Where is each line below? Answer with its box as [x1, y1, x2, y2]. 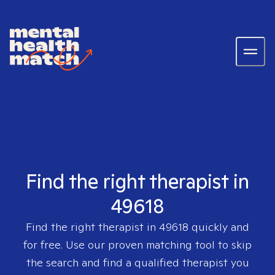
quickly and [188, 220, 249, 234]
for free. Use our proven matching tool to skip [23, 238, 252, 252]
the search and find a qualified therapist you [26, 255, 249, 269]
